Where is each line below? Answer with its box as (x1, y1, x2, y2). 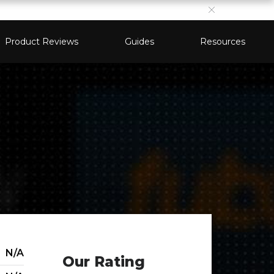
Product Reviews (5, 36, 79, 47)
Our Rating (62, 253, 146, 270)
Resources (199, 36, 245, 47)
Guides (124, 36, 154, 47)
